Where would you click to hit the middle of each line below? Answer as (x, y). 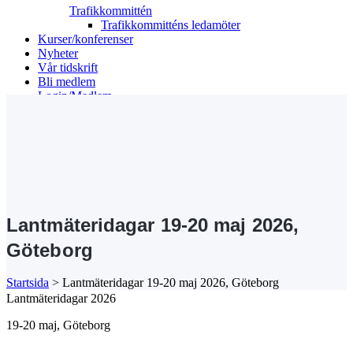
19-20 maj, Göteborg (58, 325)
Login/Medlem (75, 96)
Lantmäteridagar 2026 (61, 298)
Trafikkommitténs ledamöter (171, 25)
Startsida (28, 283)
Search (23, 123)
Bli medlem (67, 82)
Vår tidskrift (68, 67)
